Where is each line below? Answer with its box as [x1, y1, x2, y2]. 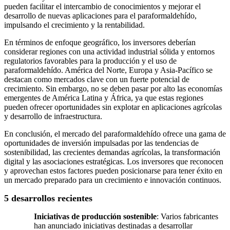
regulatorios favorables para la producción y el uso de [4, 56, 177, 66]
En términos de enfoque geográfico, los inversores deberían [4, 38, 196, 47]
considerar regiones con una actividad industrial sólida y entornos [4, 47, 215, 56]
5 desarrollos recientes [4, 193, 92, 204]
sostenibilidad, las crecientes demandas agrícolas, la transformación [4, 148, 220, 157]
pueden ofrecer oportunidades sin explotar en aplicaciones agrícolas [4, 103, 222, 112]
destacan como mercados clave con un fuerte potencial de [4, 75, 189, 84]
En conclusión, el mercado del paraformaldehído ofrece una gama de [4, 129, 226, 139]
